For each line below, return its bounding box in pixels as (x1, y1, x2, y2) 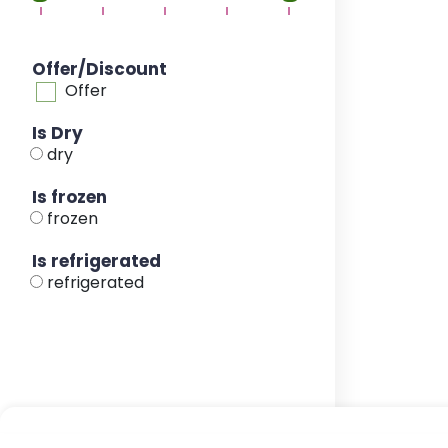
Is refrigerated (32, 249, 161, 274)
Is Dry (32, 121, 83, 146)
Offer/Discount (32, 57, 167, 82)
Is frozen (32, 185, 107, 210)
